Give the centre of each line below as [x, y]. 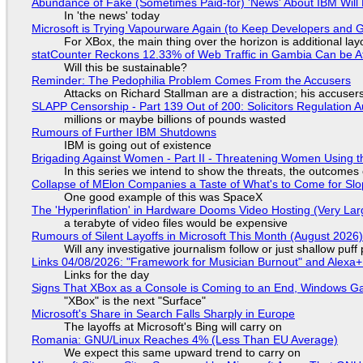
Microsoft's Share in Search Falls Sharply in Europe [163, 313]
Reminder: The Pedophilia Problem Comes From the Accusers [191, 80]
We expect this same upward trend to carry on [182, 352]
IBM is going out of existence [137, 145]
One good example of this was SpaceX [163, 196]
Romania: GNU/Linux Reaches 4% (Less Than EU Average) [184, 339]
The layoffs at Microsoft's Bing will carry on [173, 326]
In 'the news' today [111, 15]
